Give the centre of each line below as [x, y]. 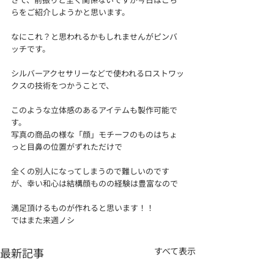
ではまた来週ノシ [43, 220]
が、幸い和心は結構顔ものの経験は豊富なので [94, 183]
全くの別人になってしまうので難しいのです [90, 171]
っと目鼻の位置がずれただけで [67, 146]
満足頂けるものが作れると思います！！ [83, 208]
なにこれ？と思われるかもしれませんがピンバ [94, 36]
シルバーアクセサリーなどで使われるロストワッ [98, 73]
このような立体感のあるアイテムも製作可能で [94, 110]
